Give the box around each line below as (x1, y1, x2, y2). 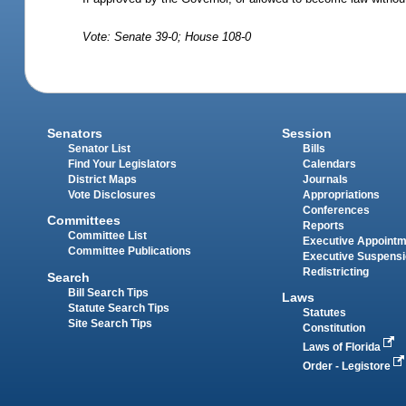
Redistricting (302, 266, 369, 278)
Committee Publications (68, 246, 192, 257)
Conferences (302, 205, 370, 217)
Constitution (302, 323, 365, 334)
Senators (47, 126, 103, 141)
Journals (302, 174, 348, 186)
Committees (47, 213, 121, 228)
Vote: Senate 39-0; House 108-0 (82, 29, 252, 43)
